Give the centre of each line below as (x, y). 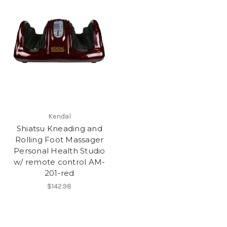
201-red (59, 173)
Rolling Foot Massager (60, 139)
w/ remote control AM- (60, 162)
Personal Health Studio (60, 150)
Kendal (59, 116)
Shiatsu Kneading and (59, 128)
